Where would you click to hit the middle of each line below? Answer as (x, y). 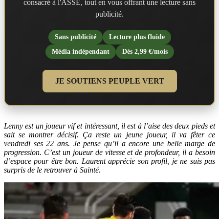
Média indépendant (80, 51)
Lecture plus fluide (137, 37)
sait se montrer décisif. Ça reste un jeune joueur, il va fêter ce (109, 134)
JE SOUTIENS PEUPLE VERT (109, 81)
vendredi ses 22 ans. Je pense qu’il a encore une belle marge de (109, 143)
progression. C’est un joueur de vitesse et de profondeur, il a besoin (109, 152)
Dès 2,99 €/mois (145, 51)
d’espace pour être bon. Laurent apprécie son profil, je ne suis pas (109, 161)
